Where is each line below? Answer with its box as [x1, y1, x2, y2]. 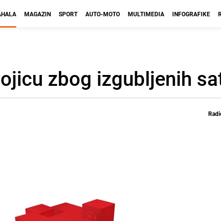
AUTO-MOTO [85, 10, 120, 18]
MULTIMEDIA [128, 10, 164, 18]
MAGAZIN [24, 10, 51, 18]
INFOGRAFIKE [172, 10, 210, 18]
